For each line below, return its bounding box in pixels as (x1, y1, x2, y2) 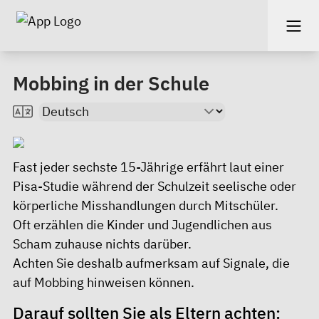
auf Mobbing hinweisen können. (13, 274, 194, 291)
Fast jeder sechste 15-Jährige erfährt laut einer (13, 159, 284, 175)
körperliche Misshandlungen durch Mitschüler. (13, 197, 278, 214)
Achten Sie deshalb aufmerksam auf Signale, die (13, 255, 290, 271)
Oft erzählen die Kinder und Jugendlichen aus (13, 216, 272, 233)
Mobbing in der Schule (13, 70, 209, 95)
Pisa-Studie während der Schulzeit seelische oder (13, 178, 296, 194)
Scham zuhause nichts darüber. (13, 236, 192, 252)
